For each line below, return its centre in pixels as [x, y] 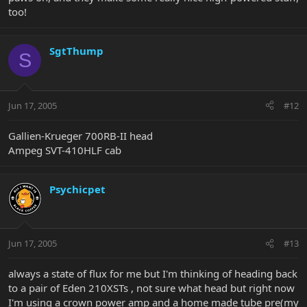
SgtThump [76, 51]
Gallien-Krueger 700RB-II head [81, 135]
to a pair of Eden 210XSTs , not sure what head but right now [151, 288]
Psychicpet [77, 189]
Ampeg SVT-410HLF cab [65, 150]
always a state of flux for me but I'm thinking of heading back [153, 274]
